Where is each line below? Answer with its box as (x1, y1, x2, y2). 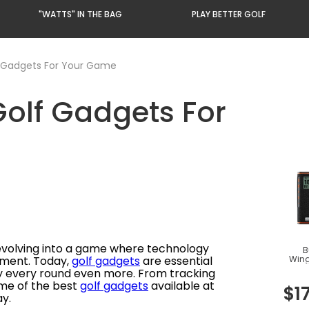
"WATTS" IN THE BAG (38, 8, 122, 20)
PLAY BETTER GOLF (191, 8, 266, 20)
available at (148, 278, 215, 294)
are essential (140, 253, 212, 269)
